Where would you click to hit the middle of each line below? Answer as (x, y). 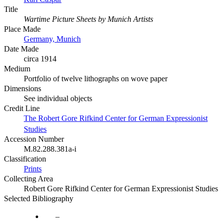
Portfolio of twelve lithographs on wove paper (96, 78)
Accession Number (34, 139)
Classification (25, 159)
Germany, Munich (52, 39)
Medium (17, 68)
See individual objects (58, 98)
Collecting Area (28, 178)
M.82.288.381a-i (50, 149)
